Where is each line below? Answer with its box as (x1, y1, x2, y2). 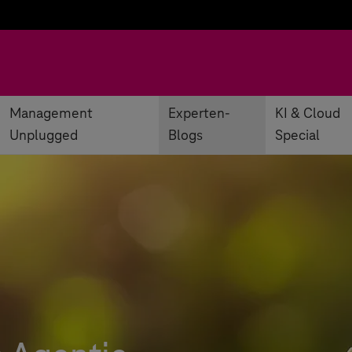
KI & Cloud (274, 106, 340, 122)
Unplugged (9, 128, 78, 144)
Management (9, 106, 93, 122)
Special (274, 128, 320, 144)
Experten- (168, 106, 231, 122)
